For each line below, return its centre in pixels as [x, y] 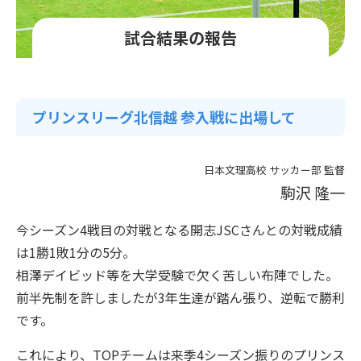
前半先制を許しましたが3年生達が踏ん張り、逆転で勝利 [180, 297]
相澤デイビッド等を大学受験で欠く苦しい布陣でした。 [177, 274]
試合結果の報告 [180, 37]
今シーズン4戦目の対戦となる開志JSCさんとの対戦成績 [179, 229]
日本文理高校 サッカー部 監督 [274, 169]
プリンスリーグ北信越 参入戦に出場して [164, 116]
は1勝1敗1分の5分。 [76, 252]
